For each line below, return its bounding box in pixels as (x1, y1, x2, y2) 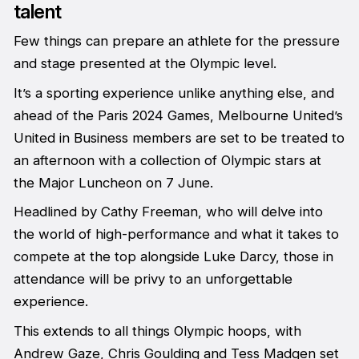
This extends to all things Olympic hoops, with (13, 322, 301, 339)
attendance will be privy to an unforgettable (13, 271, 292, 288)
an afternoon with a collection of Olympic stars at (13, 151, 321, 168)
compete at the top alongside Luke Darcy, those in (13, 248, 333, 265)
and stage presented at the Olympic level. (13, 55, 276, 72)
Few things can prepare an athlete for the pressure (13, 33, 340, 50)
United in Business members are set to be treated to (13, 129, 345, 146)
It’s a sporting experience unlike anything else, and (13, 84, 334, 101)
